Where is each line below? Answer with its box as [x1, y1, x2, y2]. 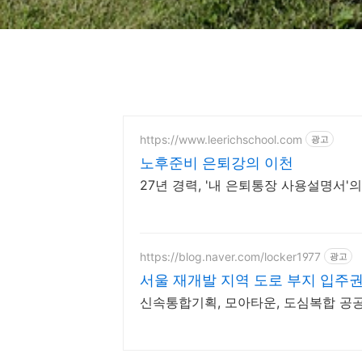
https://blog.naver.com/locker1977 [140, 249, 321, 263]
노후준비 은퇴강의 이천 [140, 154, 293, 171]
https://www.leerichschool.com [140, 132, 302, 146]
